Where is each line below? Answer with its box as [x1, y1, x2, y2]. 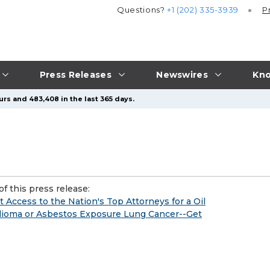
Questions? [117, 5, 168, 15]
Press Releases [39, 69, 111, 80]
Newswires [156, 69, 208, 80]
